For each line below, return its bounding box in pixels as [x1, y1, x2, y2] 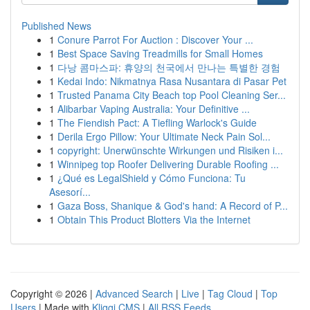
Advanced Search [95, 286, 173, 300]
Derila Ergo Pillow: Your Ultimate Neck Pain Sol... [57, 129, 271, 143]
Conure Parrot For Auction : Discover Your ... [57, 33, 253, 46]
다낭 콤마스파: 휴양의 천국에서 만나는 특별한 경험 [57, 60, 280, 74]
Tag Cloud [208, 286, 253, 300]
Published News [21, 19, 91, 33]
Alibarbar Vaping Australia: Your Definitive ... [57, 102, 250, 116]
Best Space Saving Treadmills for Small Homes [57, 46, 263, 60]
